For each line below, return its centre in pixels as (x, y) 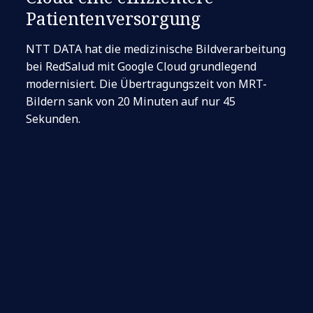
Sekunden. (53, 119)
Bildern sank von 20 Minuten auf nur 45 (131, 101)
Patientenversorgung (113, 18)
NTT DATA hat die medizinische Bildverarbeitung (156, 49)
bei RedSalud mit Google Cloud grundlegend (141, 66)
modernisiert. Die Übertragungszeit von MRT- (147, 84)
